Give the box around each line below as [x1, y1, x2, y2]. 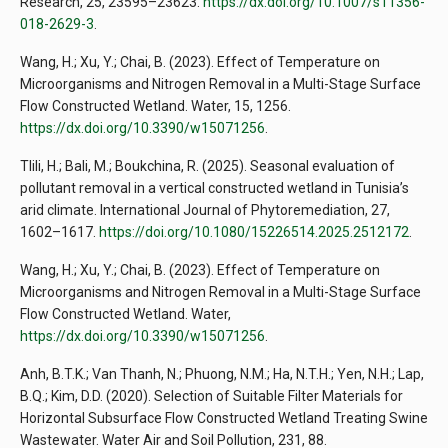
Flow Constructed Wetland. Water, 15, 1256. [20, 98, 291, 115]
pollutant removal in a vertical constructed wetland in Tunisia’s [20, 180, 409, 197]
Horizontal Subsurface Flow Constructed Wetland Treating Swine [20, 410, 428, 427]
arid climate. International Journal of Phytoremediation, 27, [20, 202, 390, 219]
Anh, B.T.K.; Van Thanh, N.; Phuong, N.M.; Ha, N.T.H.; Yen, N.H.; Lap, [20, 366, 424, 383]
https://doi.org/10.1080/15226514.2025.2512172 [99, 224, 409, 241]
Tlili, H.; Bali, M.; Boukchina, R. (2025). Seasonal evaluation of [20, 158, 395, 175]
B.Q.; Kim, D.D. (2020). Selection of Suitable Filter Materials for [20, 388, 403, 405]
